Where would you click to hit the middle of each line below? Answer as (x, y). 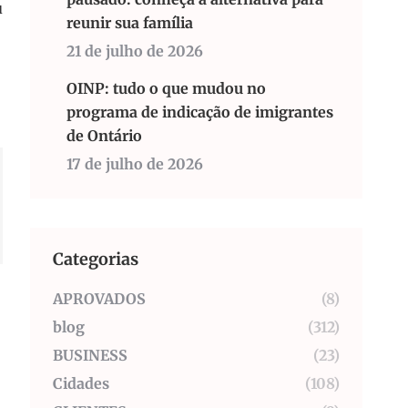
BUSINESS (90, 355)
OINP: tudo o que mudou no (166, 88)
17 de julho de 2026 (135, 164)
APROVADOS (99, 299)
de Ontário (104, 136)
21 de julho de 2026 (135, 51)
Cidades (81, 383)
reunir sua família (130, 23)
